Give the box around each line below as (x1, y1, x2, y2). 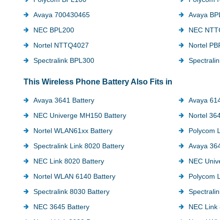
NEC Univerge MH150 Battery (33, 111, 126, 119)
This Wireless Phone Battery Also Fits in (24, 77, 172, 86)
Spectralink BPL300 (33, 56, 94, 64)
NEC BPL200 (33, 26, 74, 34)
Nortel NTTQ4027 (33, 41, 89, 49)
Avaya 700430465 (33, 10, 90, 19)
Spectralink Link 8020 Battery (33, 141, 124, 150)
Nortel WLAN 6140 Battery (33, 172, 115, 180)
